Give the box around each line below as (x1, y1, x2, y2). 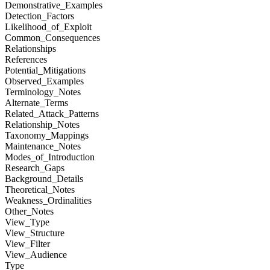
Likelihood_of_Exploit (5, 22, 92, 33)
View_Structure (5, 228, 64, 239)
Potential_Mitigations (5, 65, 86, 76)
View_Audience (5, 250, 67, 260)
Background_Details (5, 174, 83, 184)
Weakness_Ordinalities (5, 195, 92, 206)
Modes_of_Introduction (5, 152, 95, 163)
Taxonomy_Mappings (5, 130, 89, 141)
